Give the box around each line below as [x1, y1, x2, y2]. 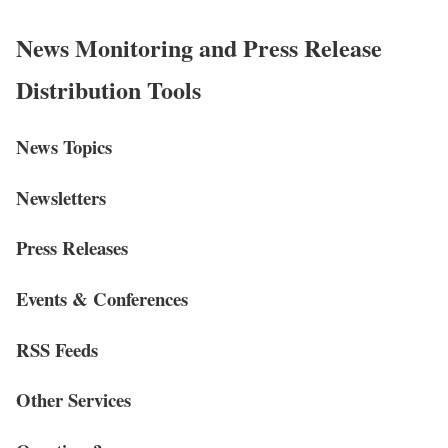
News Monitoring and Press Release [16, 29, 382, 65]
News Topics [16, 132, 112, 160]
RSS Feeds [16, 335, 98, 363]
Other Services [16, 386, 131, 414]
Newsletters [16, 183, 106, 211]
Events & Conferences [16, 284, 188, 312]
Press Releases [16, 234, 128, 262]
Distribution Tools [16, 71, 201, 107]
